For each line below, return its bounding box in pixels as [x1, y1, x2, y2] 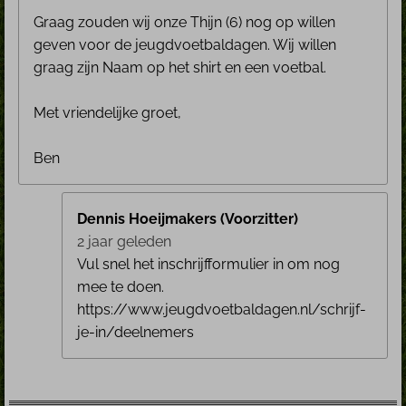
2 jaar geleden [77, 232, 171, 250]
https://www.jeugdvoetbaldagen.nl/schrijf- [77, 300, 366, 318]
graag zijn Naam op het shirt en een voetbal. [34, 58, 326, 76]
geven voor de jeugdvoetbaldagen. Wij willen [34, 35, 336, 53]
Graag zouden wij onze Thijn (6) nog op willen [34, 13, 335, 31]
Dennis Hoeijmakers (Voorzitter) [77, 209, 298, 227]
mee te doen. [77, 277, 164, 295]
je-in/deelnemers [77, 323, 194, 341]
